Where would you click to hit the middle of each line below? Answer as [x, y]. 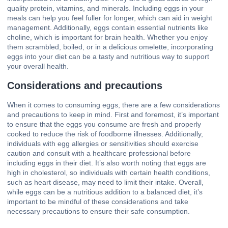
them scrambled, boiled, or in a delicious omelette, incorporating [110, 47]
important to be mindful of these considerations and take [98, 201]
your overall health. [38, 66]
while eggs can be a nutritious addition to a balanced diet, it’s [105, 192]
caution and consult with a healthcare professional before [99, 153]
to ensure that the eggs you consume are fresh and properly [104, 124]
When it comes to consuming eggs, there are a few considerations [113, 105]
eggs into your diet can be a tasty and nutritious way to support [108, 57]
